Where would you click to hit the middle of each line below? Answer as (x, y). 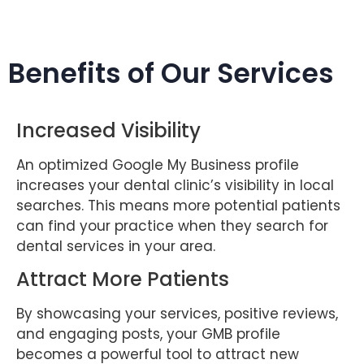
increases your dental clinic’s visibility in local (175, 185)
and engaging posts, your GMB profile (148, 334)
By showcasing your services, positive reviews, (177, 314)
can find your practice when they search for (172, 225)
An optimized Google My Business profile (158, 165)
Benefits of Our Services (171, 73)
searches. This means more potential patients (178, 205)
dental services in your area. (116, 246)
